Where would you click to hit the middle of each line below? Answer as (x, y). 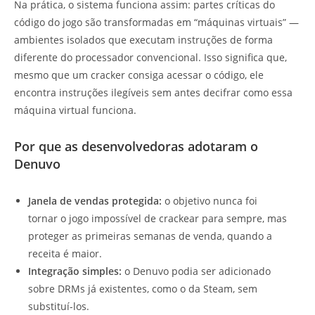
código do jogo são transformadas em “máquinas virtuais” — (156, 22)
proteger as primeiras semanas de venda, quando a (150, 236)
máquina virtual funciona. (75, 110)
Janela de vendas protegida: (95, 201)
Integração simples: (75, 271)
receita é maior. (65, 254)
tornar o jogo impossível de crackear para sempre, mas (157, 219)
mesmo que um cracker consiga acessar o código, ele (139, 75)
